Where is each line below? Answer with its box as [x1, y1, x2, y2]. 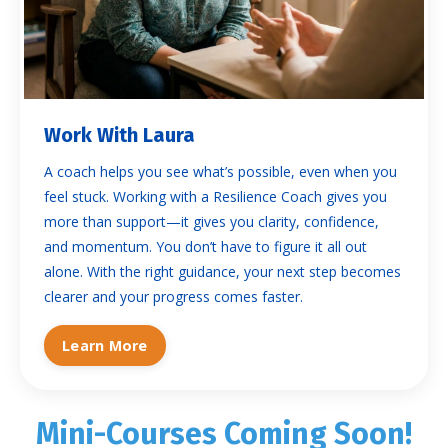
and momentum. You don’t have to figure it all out [44, 237, 367, 257]
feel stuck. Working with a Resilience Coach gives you [44, 187, 387, 207]
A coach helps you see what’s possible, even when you [44, 162, 397, 182]
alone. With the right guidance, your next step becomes [44, 262, 401, 282]
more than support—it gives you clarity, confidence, [44, 212, 379, 232]
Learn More [62, 336, 148, 356]
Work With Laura [44, 123, 195, 148]
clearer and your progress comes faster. [44, 287, 303, 307]
